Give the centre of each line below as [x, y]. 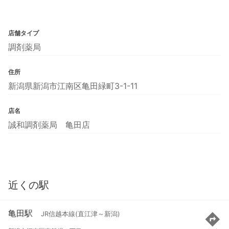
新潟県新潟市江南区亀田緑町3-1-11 [73, 86]
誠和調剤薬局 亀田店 [49, 124]
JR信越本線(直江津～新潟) [81, 214]
